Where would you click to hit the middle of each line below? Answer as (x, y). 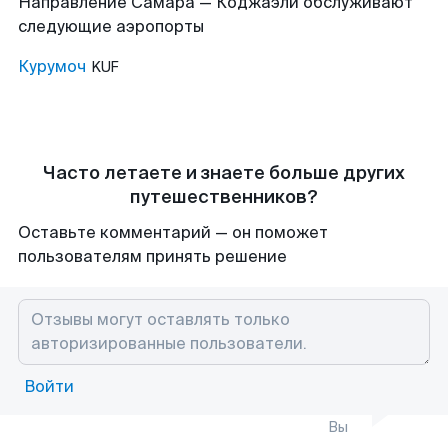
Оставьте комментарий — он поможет (173, 232)
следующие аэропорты (111, 26)
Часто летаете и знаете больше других (224, 173)
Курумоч (52, 66)
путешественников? (224, 197)
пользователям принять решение (152, 256)
